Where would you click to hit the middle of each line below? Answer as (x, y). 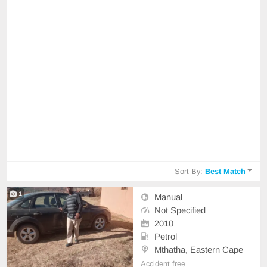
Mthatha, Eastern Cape (199, 249)
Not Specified (180, 210)
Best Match (226, 171)
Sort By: (190, 171)
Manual (168, 197)
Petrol (166, 236)
